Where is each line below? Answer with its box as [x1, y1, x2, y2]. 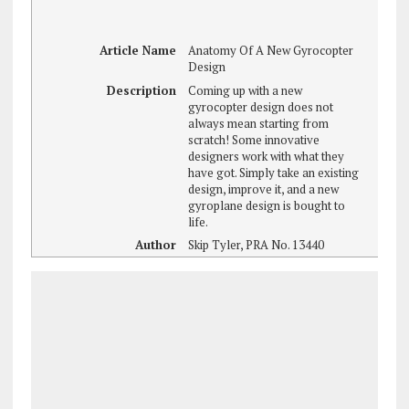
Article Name [100, 41, 177, 58]
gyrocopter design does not [188, 98, 334, 115]
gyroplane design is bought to [188, 196, 346, 214]
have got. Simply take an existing [188, 163, 360, 181]
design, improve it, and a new [188, 180, 340, 197]
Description [107, 81, 177, 99]
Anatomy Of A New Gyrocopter [188, 41, 354, 58]
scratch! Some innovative [188, 131, 320, 148]
